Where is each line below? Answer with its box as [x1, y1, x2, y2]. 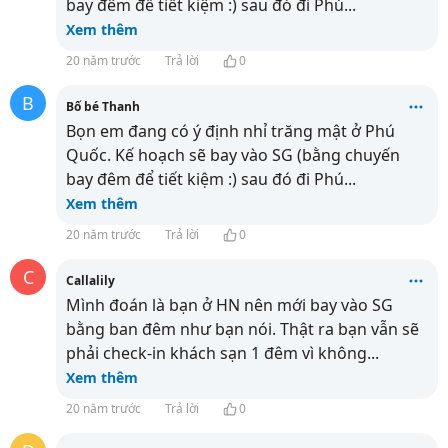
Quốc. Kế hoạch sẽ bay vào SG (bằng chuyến [66, 144, 400, 166]
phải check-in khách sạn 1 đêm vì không [66, 342, 367, 364]
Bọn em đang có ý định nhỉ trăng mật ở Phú [66, 120, 395, 142]
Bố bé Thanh [66, 98, 140, 115]
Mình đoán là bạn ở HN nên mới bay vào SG [66, 294, 393, 316]
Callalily [66, 272, 115, 289]
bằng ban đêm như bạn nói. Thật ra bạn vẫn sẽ [66, 318, 419, 340]
